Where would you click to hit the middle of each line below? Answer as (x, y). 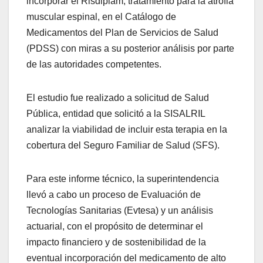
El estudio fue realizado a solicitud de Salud (118, 97)
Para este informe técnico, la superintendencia (123, 178)
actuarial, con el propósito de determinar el (115, 226)
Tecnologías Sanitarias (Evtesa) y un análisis (120, 210)
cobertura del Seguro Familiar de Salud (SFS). (124, 145)
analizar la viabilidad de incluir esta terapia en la (127, 129)
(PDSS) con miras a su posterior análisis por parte (130, 48)
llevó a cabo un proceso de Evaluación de (114, 194)
